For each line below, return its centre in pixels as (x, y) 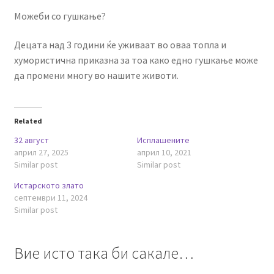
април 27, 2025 (41, 152)
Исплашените (163, 140)
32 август (31, 140)
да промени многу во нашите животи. (96, 76)
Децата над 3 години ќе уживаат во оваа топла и (120, 45)
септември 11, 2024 (50, 197)
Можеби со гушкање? (60, 16)
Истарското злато (49, 185)
